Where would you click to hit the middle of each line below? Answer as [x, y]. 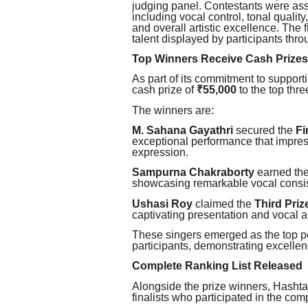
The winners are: [173, 110]
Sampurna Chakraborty [193, 173]
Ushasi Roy [162, 203]
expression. [160, 153]
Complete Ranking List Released [217, 266]
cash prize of [164, 90]
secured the [264, 131]
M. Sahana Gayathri [183, 131]
